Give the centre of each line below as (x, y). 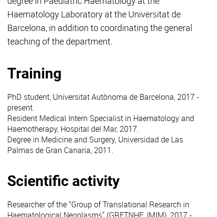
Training (34, 74)
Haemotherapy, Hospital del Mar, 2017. (73, 129)
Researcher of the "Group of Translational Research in (98, 205)
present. (21, 108)
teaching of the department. (60, 41)
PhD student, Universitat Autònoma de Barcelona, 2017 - (103, 97)
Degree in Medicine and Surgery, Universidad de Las (95, 140)
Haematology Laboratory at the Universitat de (94, 14)
